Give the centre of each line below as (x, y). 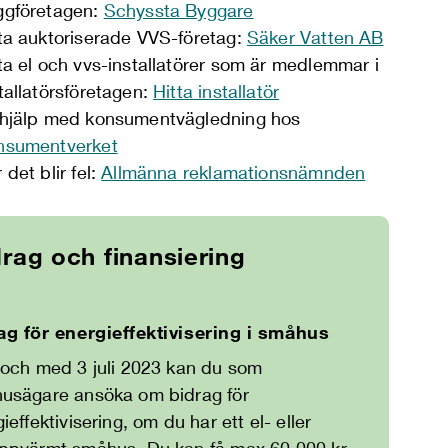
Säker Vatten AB (315, 36)
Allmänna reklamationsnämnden (233, 171)
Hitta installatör (216, 90)
